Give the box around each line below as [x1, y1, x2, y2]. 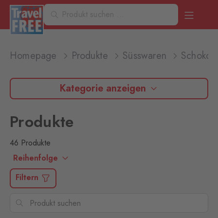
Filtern [16, 172, 41, 183]
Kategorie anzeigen [59, 81, 146, 95]
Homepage [10, 49, 57, 63]
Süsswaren [123, 49, 167, 63]
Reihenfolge [13, 152, 60, 163]
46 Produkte [10, 137, 51, 148]
